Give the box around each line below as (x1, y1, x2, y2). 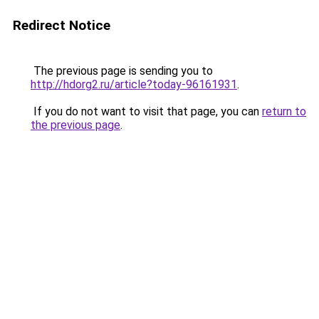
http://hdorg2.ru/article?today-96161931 (31, 78, 237, 91)
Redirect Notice (13, 17, 110, 33)
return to (262, 105, 306, 118)
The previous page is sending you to (31, 64, 213, 78)
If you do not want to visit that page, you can (31, 105, 262, 118)
